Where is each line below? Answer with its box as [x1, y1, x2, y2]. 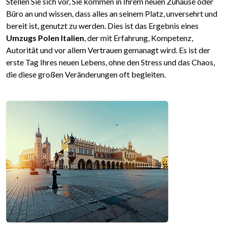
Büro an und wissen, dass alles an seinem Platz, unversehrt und [6, 9, 217, 19]
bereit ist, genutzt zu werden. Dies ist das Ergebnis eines [6, 21, 199, 31]
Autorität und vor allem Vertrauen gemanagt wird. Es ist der [6, 45, 210, 55]
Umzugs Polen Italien [6, 33, 84, 43]
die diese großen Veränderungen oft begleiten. [6, 69, 166, 80]
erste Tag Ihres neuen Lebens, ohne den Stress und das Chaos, [6, 57, 215, 67]
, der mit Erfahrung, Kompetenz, [84, 33, 193, 43]
